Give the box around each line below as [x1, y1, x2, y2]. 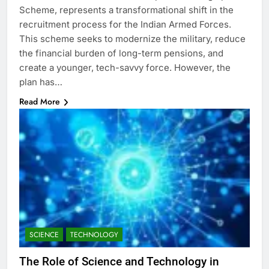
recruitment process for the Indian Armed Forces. [19, 19, 231, 31]
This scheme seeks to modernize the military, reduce [19, 33, 246, 45]
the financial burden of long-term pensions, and [19, 47, 223, 59]
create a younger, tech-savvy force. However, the [19, 62, 231, 74]
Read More [19, 95, 60, 108]
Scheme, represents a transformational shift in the [19, 4, 234, 16]
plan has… [19, 76, 62, 88]
